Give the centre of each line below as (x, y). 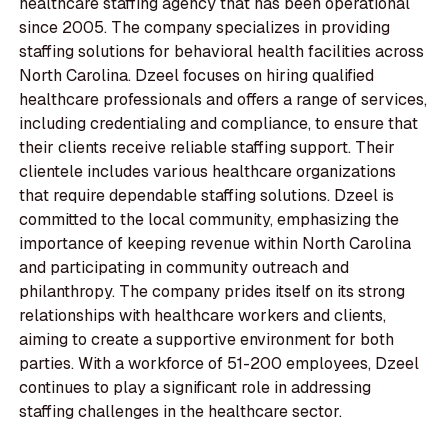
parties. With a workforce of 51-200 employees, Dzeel (219, 364)
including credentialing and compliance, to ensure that (219, 124)
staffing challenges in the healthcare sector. (181, 412)
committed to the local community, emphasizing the (209, 220)
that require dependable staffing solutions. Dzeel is (207, 196)
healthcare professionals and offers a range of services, (223, 100)
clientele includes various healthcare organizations (208, 172)
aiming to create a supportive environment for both (207, 340)
